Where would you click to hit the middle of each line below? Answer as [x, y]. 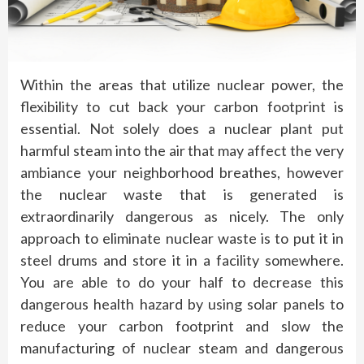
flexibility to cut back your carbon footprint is [182, 107]
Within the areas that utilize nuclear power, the [182, 85]
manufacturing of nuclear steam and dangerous [182, 348]
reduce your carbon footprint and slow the [182, 326]
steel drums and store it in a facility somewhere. [182, 260]
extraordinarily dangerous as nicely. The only [182, 217]
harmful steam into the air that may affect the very [182, 151]
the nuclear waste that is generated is [182, 195]
